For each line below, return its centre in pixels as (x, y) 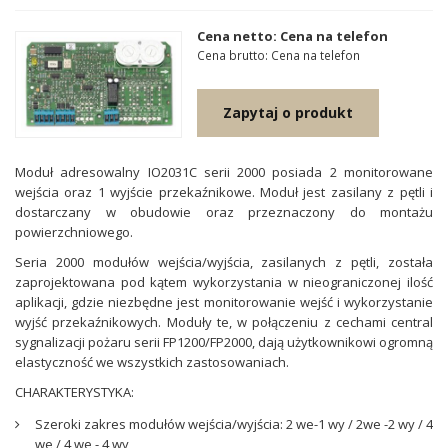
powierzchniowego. (74, 232)
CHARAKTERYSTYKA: (74, 392)
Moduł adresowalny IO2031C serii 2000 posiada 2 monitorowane (224, 172)
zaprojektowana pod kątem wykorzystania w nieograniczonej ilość (224, 282)
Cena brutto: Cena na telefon (279, 55)
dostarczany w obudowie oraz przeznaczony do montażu (224, 212)
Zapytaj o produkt (288, 112)
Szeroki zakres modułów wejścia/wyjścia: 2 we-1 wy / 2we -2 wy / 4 (234, 424)
